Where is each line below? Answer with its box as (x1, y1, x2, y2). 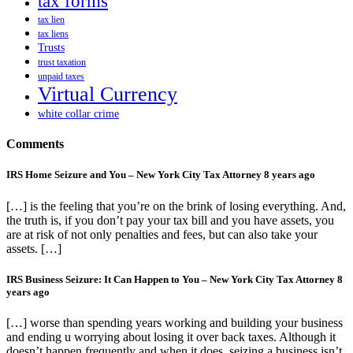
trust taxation (38, 56, 86, 68)
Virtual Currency (38, 82, 177, 106)
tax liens (38, 28, 69, 39)
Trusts (38, 40, 65, 54)
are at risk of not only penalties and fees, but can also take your (6, 227, 318, 241)
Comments (6, 137, 64, 151)
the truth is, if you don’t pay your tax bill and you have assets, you (6, 213, 334, 227)
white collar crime (38, 106, 119, 120)
